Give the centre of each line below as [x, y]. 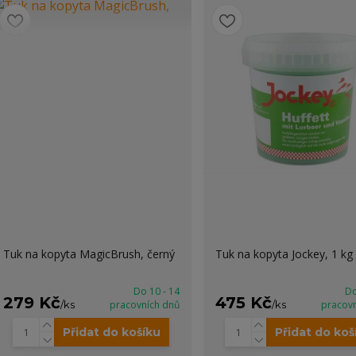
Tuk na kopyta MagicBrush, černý [89, 254]
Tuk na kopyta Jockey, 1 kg [284, 254]
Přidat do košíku [112, 332]
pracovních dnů [144, 305]
